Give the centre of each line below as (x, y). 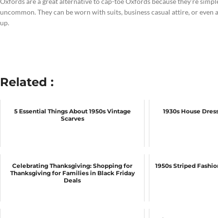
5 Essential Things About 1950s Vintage (72, 111)
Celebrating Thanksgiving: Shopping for (73, 166)
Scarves (72, 118)
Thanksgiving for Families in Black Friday (72, 173)
